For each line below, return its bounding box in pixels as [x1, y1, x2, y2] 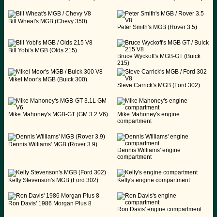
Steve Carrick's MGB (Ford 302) [117, 81, 200, 89]
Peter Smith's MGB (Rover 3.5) [117, 23, 197, 31]
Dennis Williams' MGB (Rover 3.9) [8, 140, 97, 148]
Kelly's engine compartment [117, 176, 190, 184]
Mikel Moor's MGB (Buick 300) [8, 76, 87, 83]
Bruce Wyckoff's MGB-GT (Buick [117, 52, 201, 60]
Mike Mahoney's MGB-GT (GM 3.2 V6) [8, 110, 108, 118]
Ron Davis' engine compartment [117, 205, 201, 213]
